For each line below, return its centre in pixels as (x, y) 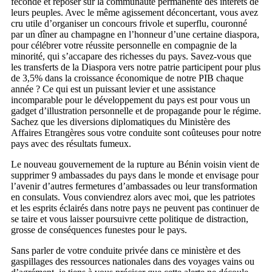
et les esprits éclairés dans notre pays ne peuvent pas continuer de (135, 208)
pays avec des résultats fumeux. (71, 144)
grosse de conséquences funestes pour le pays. (99, 230)
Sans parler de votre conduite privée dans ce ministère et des (126, 250)
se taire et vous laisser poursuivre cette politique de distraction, (130, 219)
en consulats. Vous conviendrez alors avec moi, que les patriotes (133, 197)
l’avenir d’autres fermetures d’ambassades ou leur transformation (134, 186)
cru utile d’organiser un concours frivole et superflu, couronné (129, 23)
